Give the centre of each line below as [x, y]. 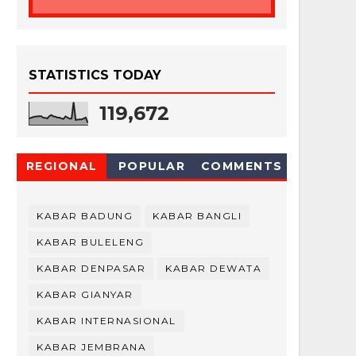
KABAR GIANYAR [85, 295]
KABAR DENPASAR [91, 269]
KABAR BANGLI [197, 216]
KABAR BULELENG [90, 242]
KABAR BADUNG [85, 216]
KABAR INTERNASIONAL [106, 321]
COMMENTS [242, 166]
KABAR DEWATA [213, 269]
